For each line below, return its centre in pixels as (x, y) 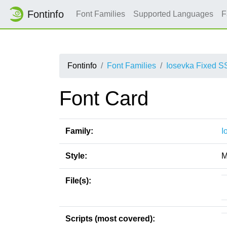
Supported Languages (173, 14)
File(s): (78, 181)
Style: (76, 156)
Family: (79, 131)
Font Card (104, 98)
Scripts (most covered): (110, 219)
